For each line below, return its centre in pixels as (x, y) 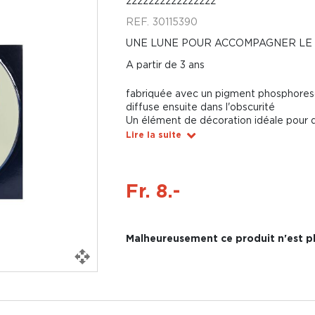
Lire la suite (153, 135)
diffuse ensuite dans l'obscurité (200, 107)
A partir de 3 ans (165, 64)
